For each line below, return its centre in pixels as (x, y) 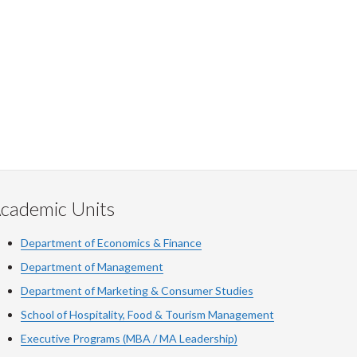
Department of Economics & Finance (111, 243)
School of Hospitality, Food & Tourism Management (147, 314)
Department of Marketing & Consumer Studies (137, 290)
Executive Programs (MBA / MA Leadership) (129, 338)
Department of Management (92, 267)
